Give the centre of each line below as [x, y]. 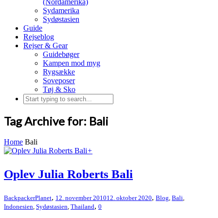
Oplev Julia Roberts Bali [68, 174]
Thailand [82, 206]
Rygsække [59, 72]
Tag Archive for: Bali [56, 121]
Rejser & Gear [45, 45]
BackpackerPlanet [28, 198]
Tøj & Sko [59, 89]
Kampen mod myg [72, 63]
